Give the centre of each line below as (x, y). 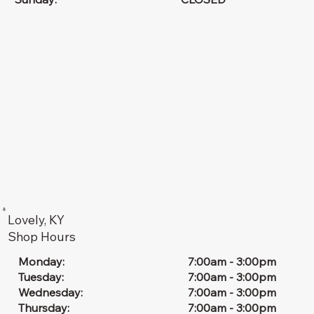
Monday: (43, 261)
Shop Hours (42, 237)
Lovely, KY (36, 220)
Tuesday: (41, 277)
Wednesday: (52, 292)
